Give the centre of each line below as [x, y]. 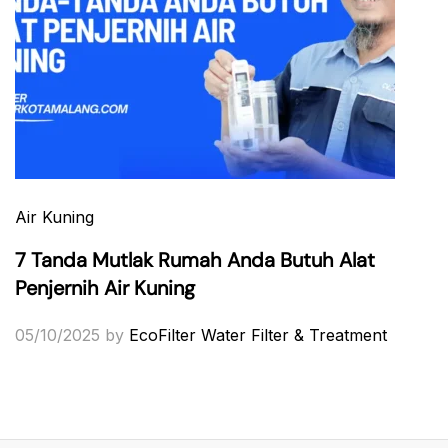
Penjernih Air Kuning [105, 287]
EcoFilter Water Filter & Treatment [258, 334]
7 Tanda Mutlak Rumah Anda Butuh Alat [195, 259]
